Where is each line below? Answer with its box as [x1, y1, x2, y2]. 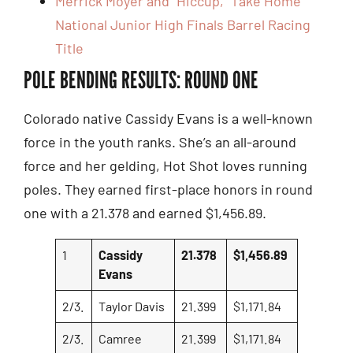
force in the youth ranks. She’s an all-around [24, 132, 296, 150]
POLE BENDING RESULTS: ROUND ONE [24, 65, 258, 94]
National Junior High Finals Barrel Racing [55, 15, 310, 33]
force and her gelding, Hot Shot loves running [24, 156, 307, 174]
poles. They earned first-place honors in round [24, 180, 313, 198]
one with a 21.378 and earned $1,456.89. [24, 203, 266, 221]
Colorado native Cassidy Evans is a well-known [24, 109, 313, 127]
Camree [98, 330, 143, 346]
